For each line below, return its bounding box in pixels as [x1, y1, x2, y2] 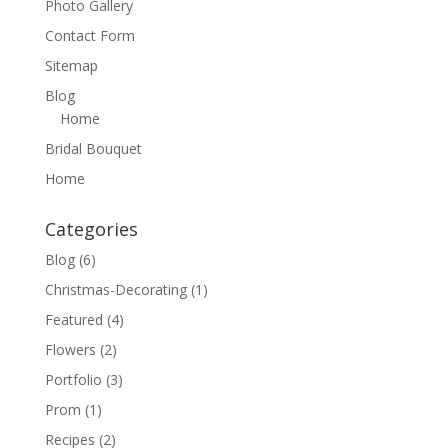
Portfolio [44, 370, 102, 389]
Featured [44, 310, 103, 329]
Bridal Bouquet [44, 139, 142, 158]
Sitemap [44, 56, 98, 75]
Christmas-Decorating [44, 280, 187, 299]
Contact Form [44, 26, 135, 45]
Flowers [44, 340, 96, 359]
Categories [44, 217, 138, 241]
